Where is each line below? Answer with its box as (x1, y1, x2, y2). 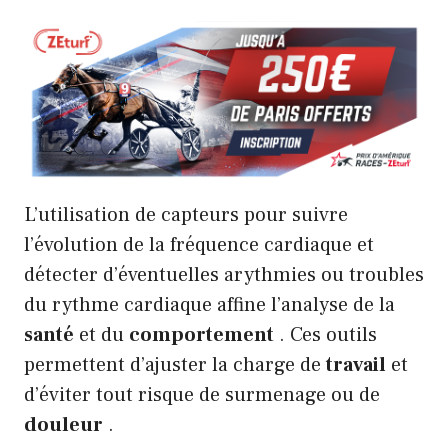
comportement (129, 322, 274, 349)
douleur (24, 412, 103, 439)
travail (326, 352, 386, 379)
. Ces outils (274, 322, 377, 349)
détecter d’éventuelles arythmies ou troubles (24, 262, 424, 289)
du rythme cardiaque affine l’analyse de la (24, 292, 395, 319)
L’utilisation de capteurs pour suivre (24, 202, 348, 229)
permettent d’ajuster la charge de (24, 352, 326, 379)
